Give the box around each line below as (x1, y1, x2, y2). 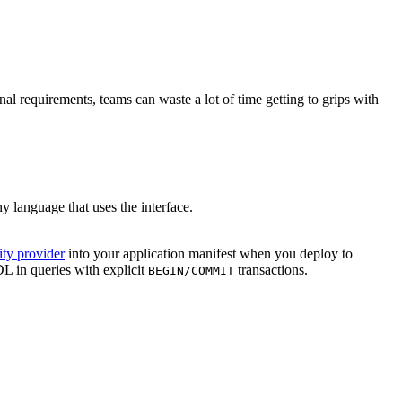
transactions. (234, 261, 308, 277)
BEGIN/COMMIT (148, 263, 234, 277)
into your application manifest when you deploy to (65, 245, 353, 261)
